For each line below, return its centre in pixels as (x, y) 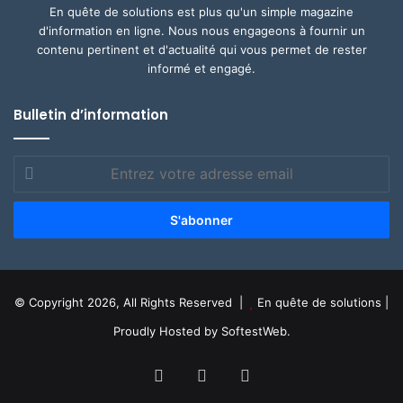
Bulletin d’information (91, 115)
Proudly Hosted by (167, 331)
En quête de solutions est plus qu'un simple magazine (201, 12)
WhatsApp (289, 376)
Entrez (32, 165)
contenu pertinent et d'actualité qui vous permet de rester (201, 50)
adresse (36, 203)
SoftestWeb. (255, 331)
